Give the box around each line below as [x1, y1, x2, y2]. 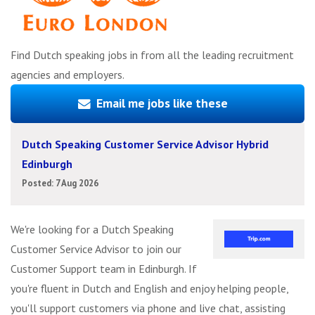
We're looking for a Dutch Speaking [11, 221, 174, 236]
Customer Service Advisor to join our [11, 241, 181, 256]
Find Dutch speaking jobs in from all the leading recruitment [11, 48, 294, 63]
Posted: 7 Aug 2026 [22, 176, 98, 189]
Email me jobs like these [96, 95, 229, 112]
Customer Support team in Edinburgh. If [11, 261, 197, 276]
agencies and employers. [11, 67, 124, 82]
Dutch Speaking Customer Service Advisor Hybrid [22, 136, 269, 151]
